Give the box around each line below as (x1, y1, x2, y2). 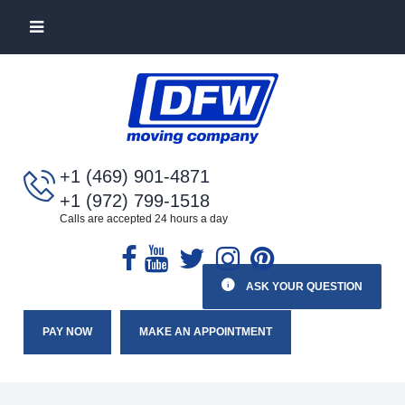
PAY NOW (42, 325, 92, 338)
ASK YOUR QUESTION (243, 280, 363, 293)
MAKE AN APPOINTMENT (138, 325, 272, 338)
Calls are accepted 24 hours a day (59, 212, 228, 225)
